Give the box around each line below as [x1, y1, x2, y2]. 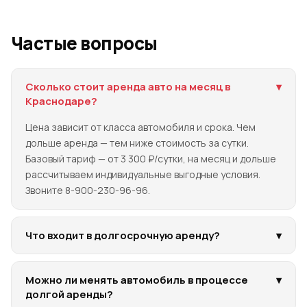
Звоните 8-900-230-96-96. [25, 183, 150, 197]
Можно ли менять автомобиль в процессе [25, 272, 248, 287]
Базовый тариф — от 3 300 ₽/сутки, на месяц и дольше [25, 151, 276, 165]
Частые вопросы [11, 30, 158, 56]
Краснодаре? [25, 93, 97, 108]
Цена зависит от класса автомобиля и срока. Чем [25, 120, 256, 134]
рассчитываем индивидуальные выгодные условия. [25, 167, 260, 181]
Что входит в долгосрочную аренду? [25, 228, 220, 243]
